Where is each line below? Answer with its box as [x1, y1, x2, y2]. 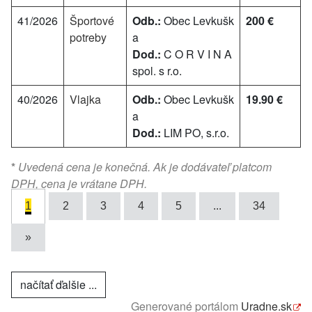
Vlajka [70, 91, 101, 107]
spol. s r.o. [132, 63, 182, 79]
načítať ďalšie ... [20, 276, 97, 292]
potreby [70, 29, 107, 45]
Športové [70, 13, 114, 29]
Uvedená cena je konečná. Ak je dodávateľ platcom [15, 159, 272, 175]
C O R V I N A [161, 46, 232, 62]
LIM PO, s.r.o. [161, 125, 229, 141]
